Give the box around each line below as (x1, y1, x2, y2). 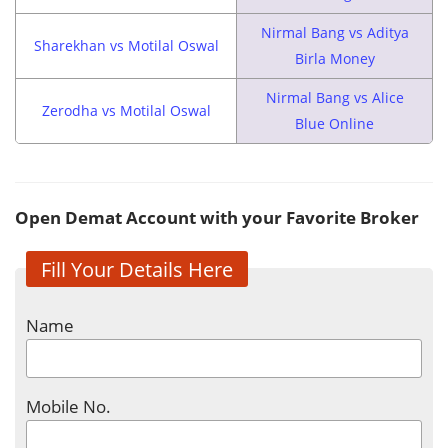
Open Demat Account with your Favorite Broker (15, 205, 419, 229)
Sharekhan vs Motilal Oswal (33, 35, 219, 55)
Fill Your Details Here (41, 254, 233, 283)
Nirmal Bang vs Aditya (260, 22, 409, 42)
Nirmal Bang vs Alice (265, 87, 404, 107)
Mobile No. (26, 394, 111, 418)
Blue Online (295, 113, 374, 133)
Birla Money (294, 48, 375, 68)
